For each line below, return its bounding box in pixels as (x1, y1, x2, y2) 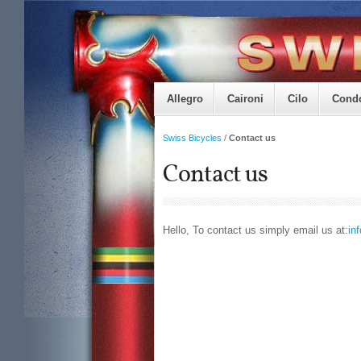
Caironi (227, 93, 263, 105)
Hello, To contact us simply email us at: (163, 224, 348, 236)
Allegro (167, 93, 203, 105)
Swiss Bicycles (163, 133, 222, 143)
